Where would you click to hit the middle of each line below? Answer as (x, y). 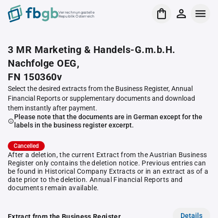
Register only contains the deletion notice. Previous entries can (107, 163)
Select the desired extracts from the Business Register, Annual (100, 89)
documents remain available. (54, 188)
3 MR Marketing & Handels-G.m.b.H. (92, 50)
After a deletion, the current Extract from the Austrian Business (108, 155)
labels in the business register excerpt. (74, 125)
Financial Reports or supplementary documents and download (101, 98)
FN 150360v (35, 77)
